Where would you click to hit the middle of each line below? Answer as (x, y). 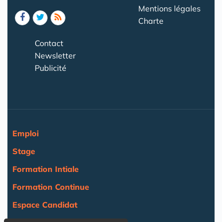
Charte (151, 21)
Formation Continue (51, 187)
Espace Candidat (45, 204)
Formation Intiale (46, 169)
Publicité (51, 68)
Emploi (26, 133)
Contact (49, 43)
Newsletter (55, 55)
